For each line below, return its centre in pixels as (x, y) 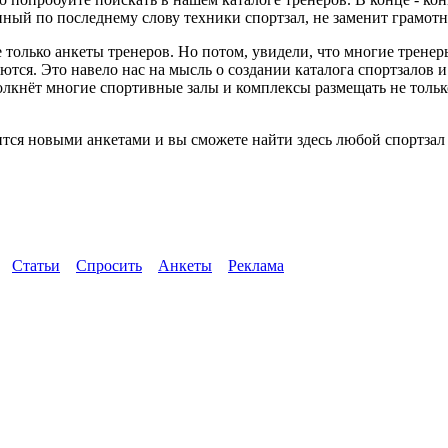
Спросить (109, 265)
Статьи (36, 265)
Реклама (256, 265)
